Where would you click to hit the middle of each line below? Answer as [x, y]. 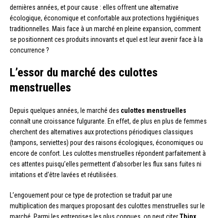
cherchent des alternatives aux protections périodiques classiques [101, 132]
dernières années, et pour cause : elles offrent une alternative [94, 8]
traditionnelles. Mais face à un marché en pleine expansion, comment [105, 29]
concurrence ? [29, 50]
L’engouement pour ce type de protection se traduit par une [91, 195]
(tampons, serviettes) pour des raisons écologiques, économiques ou [106, 143]
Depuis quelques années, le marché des [65, 111]
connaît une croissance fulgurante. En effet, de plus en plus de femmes [108, 121]
